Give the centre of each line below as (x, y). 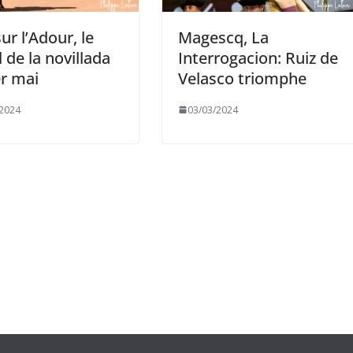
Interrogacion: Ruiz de (258, 58)
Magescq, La (223, 37)
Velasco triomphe (242, 78)
